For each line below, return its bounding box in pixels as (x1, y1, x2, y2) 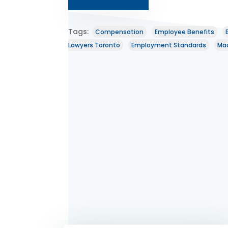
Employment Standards (131, 40, 207, 49)
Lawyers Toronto (68, 40, 121, 49)
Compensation (95, 27, 144, 36)
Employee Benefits (155, 27, 215, 36)
